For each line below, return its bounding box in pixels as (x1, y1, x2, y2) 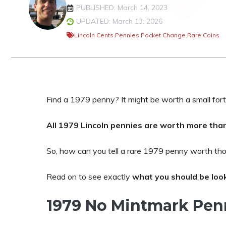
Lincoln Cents (74, 31, 114, 39)
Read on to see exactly (46, 172, 132, 182)
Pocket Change (141, 31, 186, 39)
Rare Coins (187, 31, 219, 39)
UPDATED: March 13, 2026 (76, 17, 162, 26)
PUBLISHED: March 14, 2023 (76, 3, 167, 12)
